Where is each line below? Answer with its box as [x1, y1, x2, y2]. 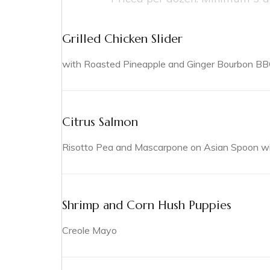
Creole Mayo [62, 224, 117, 236]
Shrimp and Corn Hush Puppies [62, 197, 231, 213]
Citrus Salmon [62, 114, 138, 130]
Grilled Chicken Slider [62, 31, 183, 46]
